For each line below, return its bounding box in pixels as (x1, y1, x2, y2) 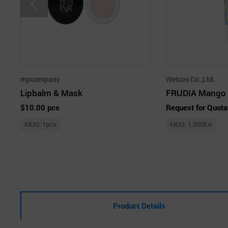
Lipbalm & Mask (20, 87, 82, 99)
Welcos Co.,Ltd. (166, 74, 215, 84)
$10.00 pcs (20, 102, 60, 112)
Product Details (113, 200, 166, 211)
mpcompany (20, 74, 60, 84)
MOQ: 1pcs (24, 119, 56, 129)
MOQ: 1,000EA (170, 119, 212, 129)
